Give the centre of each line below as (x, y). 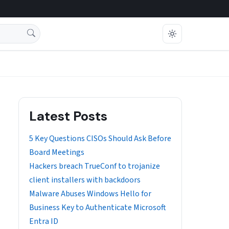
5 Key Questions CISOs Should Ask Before (100, 139)
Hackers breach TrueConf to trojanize (95, 166)
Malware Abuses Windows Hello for (90, 194)
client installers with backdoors (85, 180)
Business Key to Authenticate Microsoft (98, 208)
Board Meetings (57, 152)
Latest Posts (68, 116)
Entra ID (44, 221)
